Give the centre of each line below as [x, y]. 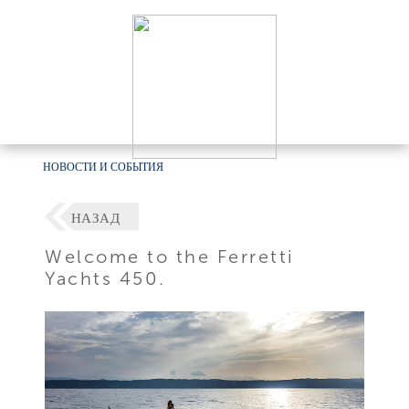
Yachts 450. [105, 278]
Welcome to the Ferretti [170, 256]
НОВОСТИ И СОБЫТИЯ [104, 167]
